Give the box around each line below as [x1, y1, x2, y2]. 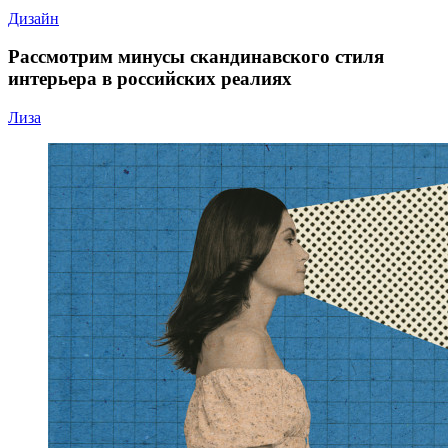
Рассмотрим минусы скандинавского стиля [8, 46, 384, 68]
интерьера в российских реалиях [8, 68, 292, 90]
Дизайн [8, 9, 59, 27]
